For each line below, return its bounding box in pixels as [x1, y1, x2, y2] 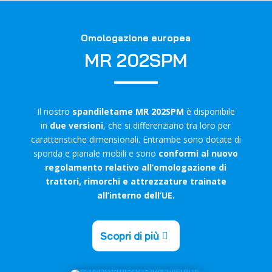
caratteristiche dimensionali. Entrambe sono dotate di [30, 134, 241, 145]
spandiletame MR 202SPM [72, 106, 184, 117]
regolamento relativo [45, 161, 140, 173]
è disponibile [183, 106, 235, 117]
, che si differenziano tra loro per [103, 120, 231, 131]
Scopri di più [100, 228, 160, 243]
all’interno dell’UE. [97, 189, 175, 201]
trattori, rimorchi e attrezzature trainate [45, 175, 226, 187]
